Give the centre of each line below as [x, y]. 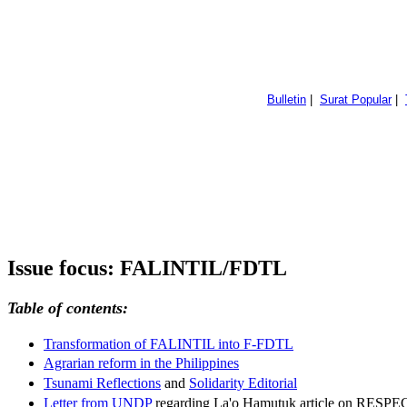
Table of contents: [68, 308]
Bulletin [287, 99]
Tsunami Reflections [102, 383]
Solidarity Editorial [243, 383]
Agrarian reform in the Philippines [141, 363]
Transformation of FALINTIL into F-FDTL [169, 343]
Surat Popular [356, 99]
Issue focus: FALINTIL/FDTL [147, 268]
